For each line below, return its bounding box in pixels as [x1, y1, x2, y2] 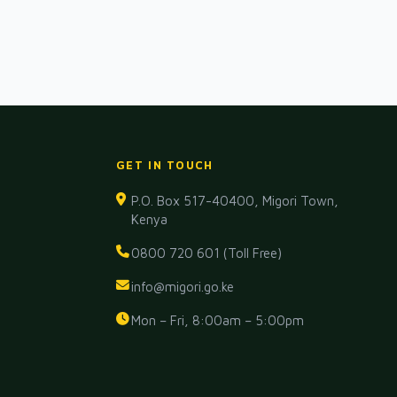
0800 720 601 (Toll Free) [131, 245, 283, 261]
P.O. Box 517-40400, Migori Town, [130, 193, 339, 209]
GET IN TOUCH [116, 159, 214, 172]
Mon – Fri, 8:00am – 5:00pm [131, 313, 305, 329]
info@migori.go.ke [131, 279, 235, 295]
